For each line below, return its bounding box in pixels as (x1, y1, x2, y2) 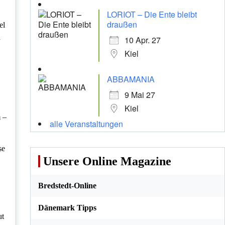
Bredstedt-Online (38, 181, 96, 190)
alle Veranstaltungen (49, 118, 123, 130)
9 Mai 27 (124, 89, 155, 101)
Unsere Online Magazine (43, 155, 171, 168)
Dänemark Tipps (38, 203, 96, 212)
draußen (106, 19, 137, 31)
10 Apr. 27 (124, 34, 161, 46)
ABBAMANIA (106, 73, 155, 85)
